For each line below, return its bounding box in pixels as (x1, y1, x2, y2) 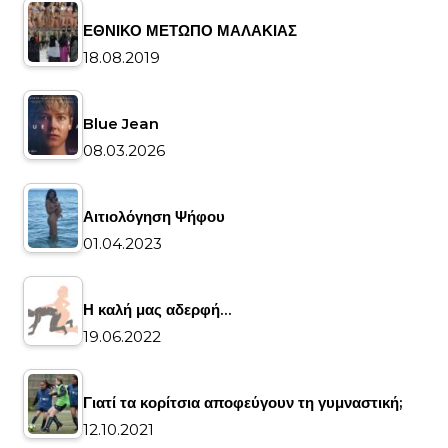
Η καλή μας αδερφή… (83, 299, 231, 319)
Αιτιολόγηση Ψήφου (83, 206, 225, 226)
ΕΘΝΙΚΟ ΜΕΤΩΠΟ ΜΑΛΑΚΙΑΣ (83, 20, 297, 40)
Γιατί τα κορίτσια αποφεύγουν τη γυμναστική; (83, 392, 402, 412)
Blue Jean (83, 113, 159, 133)
